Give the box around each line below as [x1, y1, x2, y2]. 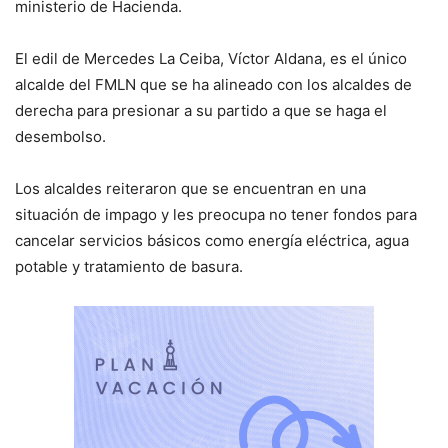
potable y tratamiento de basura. [15, 257, 243, 277]
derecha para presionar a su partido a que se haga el [15, 101, 387, 121]
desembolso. [15, 127, 106, 147]
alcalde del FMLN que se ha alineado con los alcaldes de [15, 75, 412, 95]
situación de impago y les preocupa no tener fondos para [15, 205, 417, 225]
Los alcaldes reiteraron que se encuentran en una [15, 179, 366, 199]
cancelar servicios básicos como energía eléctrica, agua [15, 231, 409, 251]
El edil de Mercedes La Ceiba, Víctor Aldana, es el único [15, 49, 407, 69]
